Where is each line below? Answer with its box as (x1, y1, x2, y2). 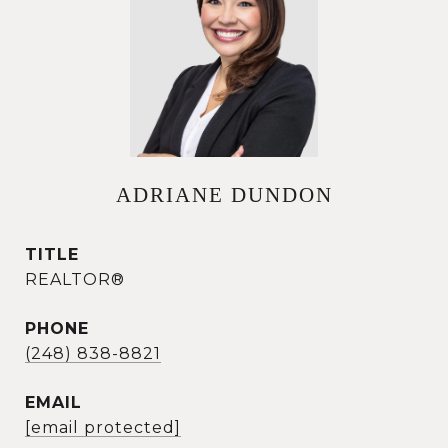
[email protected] (25, 418, 181, 437)
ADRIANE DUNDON (115, 183, 333, 207)
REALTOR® (25, 270, 125, 289)
